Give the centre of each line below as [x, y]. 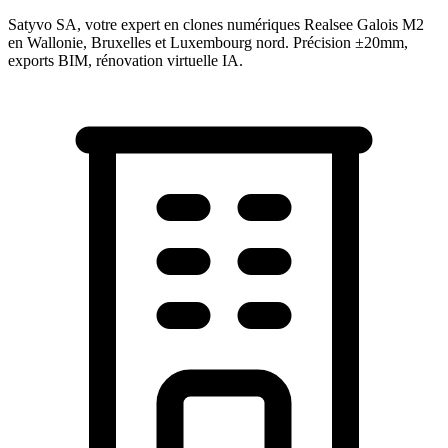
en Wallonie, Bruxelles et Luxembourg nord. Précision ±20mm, [208, 43]
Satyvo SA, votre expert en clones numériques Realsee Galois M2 [216, 25]
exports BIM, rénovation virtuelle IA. [125, 61]
